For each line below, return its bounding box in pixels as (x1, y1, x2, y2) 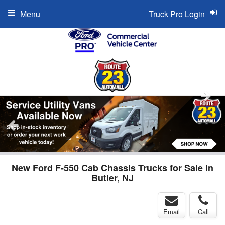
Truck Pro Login (149, 8, 205, 20)
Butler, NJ (91, 171, 134, 184)
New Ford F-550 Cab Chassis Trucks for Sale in (12, 161, 213, 174)
